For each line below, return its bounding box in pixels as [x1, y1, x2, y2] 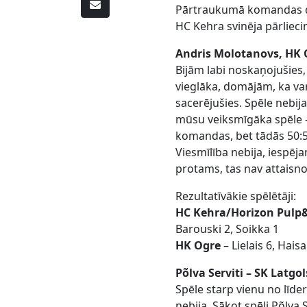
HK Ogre [175, 238, 224, 254]
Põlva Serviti [175, 265, 247, 281]
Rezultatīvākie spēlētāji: [175, 188, 297, 204]
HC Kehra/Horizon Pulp [175, 205, 302, 221]
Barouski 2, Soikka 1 [175, 221, 280, 237]
